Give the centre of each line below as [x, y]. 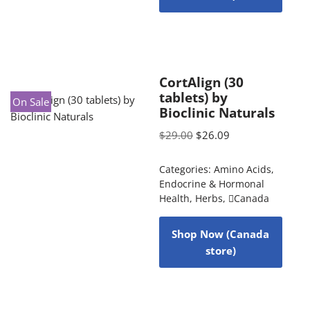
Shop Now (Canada [221, 234]
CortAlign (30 [201, 82]
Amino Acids [242, 169]
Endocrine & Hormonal [211, 184]
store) [220, 250]
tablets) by [193, 97]
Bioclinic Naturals [217, 112]
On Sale [31, 102]
